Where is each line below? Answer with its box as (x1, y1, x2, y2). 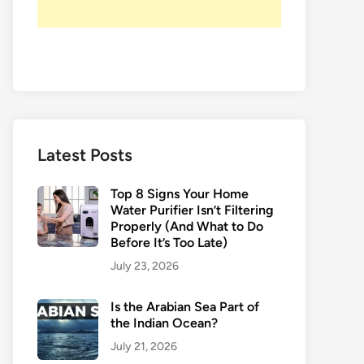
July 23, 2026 (110, 259, 179, 273)
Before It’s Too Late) (110, 235, 227, 250)
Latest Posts (37, 145, 132, 165)
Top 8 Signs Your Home (110, 186, 249, 201)
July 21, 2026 (110, 340, 177, 353)
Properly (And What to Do (110, 219, 263, 234)
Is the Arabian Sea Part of (110, 299, 259, 314)
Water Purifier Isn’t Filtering (110, 202, 274, 218)
